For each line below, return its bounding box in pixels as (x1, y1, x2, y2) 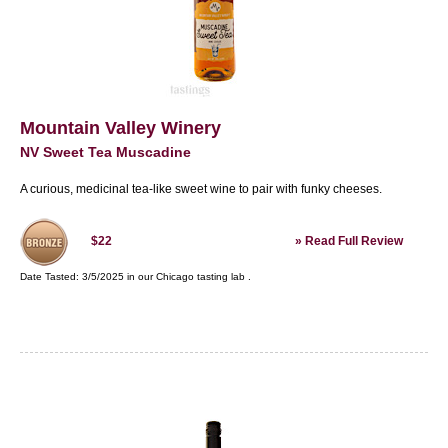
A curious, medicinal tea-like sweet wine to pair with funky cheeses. (20, 182, 382, 196)
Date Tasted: (20, 271, 82, 282)
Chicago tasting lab (156, 271, 245, 282)
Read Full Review (305, 234, 403, 248)
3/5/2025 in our (82, 271, 156, 282)
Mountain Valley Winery (20, 118, 221, 138)
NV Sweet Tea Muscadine (20, 144, 191, 160)
